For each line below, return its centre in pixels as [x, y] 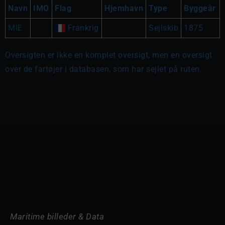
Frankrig [82, 28]
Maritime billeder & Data [57, 216]
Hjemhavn [124, 8]
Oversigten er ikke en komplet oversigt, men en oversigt [109, 55]
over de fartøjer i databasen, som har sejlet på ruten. [103, 69]
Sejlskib [163, 28]
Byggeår [200, 8]
